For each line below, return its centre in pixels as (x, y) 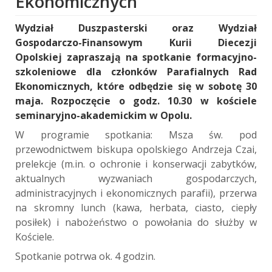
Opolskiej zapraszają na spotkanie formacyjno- (136, 57)
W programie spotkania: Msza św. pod (136, 134)
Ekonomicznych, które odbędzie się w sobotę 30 (136, 86)
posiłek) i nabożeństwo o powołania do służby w (136, 222)
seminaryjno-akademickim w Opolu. (104, 115)
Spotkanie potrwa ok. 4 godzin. (85, 256)
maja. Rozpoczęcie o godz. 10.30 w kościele (136, 100)
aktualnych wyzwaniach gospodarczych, (136, 178)
